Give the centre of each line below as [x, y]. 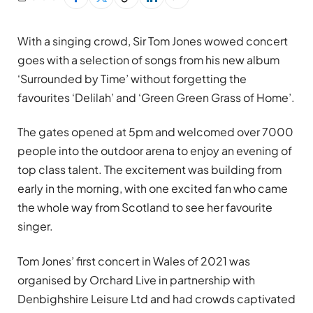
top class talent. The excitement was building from [150, 170]
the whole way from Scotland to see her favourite [145, 208]
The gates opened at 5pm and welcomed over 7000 [155, 132]
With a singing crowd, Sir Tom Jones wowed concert [153, 41]
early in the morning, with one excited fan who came [153, 189]
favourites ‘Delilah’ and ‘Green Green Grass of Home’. [156, 97]
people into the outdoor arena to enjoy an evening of [155, 151]
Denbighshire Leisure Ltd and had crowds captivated [156, 298]
